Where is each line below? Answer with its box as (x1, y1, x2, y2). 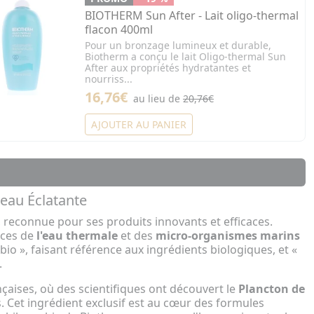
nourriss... (85, 72, 133, 86)
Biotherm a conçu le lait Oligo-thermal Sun (85, 50, 287, 64)
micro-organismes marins (156, 228, 300, 244)
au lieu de (133, 92, 184, 106)
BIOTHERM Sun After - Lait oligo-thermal (85, 8, 299, 24)
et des (121, 228, 156, 244)
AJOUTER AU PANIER (91, 118, 187, 132)
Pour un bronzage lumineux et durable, (85, 39, 272, 53)
